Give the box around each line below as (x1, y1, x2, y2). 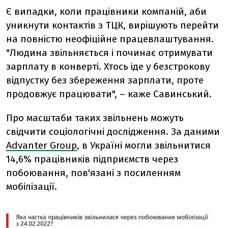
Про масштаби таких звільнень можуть (6, 111, 184, 124)
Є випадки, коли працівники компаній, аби (6, 5, 207, 17)
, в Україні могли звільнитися (77, 139, 211, 151)
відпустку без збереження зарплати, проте (6, 74, 204, 86)
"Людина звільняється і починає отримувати (6, 46, 213, 59)
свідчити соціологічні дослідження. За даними (6, 125, 220, 137)
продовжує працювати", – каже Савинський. (6, 88, 212, 100)
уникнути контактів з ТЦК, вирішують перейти (6, 19, 219, 31)
